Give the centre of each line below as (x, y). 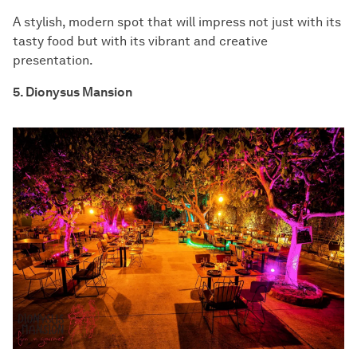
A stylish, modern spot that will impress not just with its (177, 22)
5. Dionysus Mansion (73, 92)
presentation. (53, 61)
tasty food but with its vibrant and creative (140, 41)
